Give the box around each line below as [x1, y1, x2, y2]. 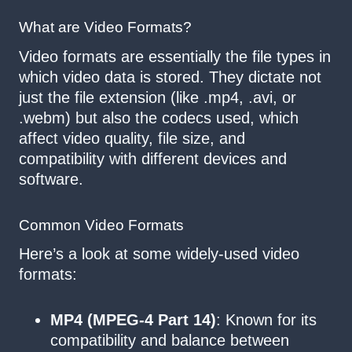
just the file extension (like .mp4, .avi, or [19, 88, 296, 106]
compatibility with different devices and [19, 149, 287, 167]
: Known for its [216, 311, 317, 329]
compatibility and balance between [50, 332, 289, 350]
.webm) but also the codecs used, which [19, 108, 299, 126]
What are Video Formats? [19, 19, 192, 36]
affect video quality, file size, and [19, 129, 245, 147]
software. [19, 170, 83, 188]
